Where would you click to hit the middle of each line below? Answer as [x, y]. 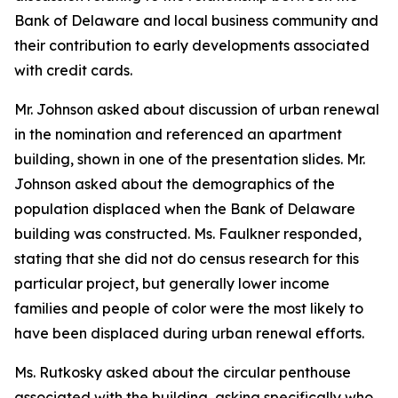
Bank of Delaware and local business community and [196, 20]
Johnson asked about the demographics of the [175, 184]
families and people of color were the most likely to [189, 308]
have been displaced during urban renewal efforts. [189, 333]
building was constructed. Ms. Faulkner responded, [188, 234]
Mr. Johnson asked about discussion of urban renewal [197, 109]
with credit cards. [73, 70]
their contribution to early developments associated [192, 45]
